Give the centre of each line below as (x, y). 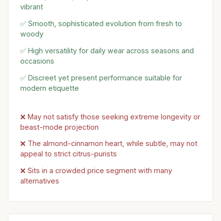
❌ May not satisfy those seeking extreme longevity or (110, 116)
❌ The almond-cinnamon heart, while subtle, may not (109, 144)
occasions (37, 61)
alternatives (40, 181)
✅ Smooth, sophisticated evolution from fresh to (101, 24)
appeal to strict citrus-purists (69, 154)
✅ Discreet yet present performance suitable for (101, 77)
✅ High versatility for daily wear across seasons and (107, 50)
